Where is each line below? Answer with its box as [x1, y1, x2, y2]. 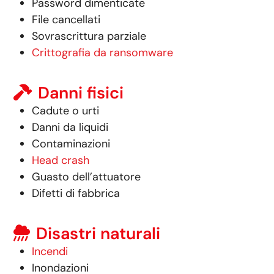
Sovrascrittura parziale [32, 28, 147, 43]
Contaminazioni [32, 136, 111, 151]
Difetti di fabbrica [32, 185, 120, 201]
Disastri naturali [36, 222, 161, 244]
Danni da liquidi [32, 119, 109, 135]
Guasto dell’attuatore [32, 169, 141, 184]
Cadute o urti [32, 103, 100, 118]
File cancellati [32, 12, 101, 27]
